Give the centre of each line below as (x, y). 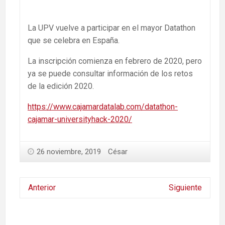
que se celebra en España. (74, 40)
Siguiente (185, 187)
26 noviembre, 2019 (69, 151)
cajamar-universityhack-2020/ (80, 119)
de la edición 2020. (61, 86)
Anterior (42, 187)
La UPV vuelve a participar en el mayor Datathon (111, 28)
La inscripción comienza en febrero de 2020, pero (115, 61)
